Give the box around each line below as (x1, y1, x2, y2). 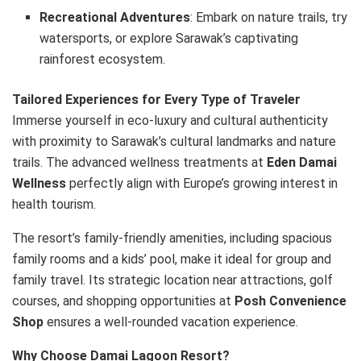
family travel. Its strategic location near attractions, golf (12, 272, 333, 288)
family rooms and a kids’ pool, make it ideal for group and (12, 251, 331, 268)
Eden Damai (267, 155, 337, 171)
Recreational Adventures (39, 10, 191, 26)
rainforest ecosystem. (39, 52, 166, 68)
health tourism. (12, 197, 96, 213)
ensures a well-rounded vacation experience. (44, 314, 298, 330)
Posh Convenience (234, 293, 346, 309)
